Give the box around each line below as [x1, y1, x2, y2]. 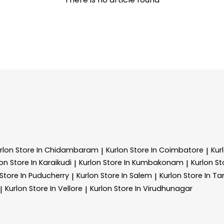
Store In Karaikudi [10, 157, 71, 168]
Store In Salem [100, 170, 152, 181]
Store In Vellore [29, 183, 82, 194]
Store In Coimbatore [130, 144, 203, 155]
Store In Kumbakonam [103, 157, 183, 168]
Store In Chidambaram [15, 144, 98, 155]
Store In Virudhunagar [114, 183, 192, 194]
